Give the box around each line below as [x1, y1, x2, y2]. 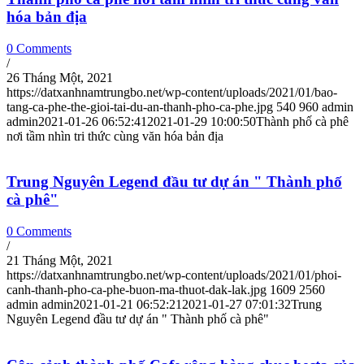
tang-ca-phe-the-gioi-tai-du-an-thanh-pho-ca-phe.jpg [6, 99, 273, 114]
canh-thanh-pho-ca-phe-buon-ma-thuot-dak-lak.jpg [6, 283, 266, 297]
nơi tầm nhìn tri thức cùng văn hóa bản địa [6, 128, 223, 143]
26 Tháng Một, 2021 [6, 70, 113, 84]
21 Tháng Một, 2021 [6, 253, 113, 267]
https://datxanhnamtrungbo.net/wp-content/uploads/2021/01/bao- [6, 84, 337, 99]
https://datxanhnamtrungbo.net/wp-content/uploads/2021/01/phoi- [6, 268, 341, 282]
